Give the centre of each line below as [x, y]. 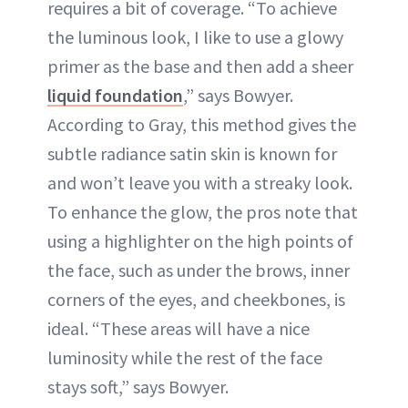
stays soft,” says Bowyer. [138, 386]
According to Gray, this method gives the [202, 124]
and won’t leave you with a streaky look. [200, 182]
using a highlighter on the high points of [200, 240]
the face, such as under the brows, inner [199, 270]
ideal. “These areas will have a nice [178, 328]
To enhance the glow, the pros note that [203, 211]
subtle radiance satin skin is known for [192, 153]
